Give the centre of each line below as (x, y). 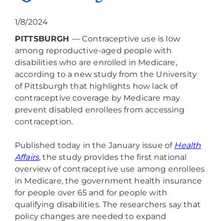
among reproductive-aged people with (93, 50)
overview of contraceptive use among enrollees (110, 169)
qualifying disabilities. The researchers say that (108, 204)
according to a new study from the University (106, 74)
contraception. (44, 121)
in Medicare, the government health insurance (109, 181)
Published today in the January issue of (95, 145)
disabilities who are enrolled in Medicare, (96, 62)
